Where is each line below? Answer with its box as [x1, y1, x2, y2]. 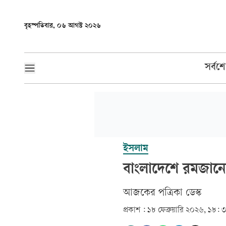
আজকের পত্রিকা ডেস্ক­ [123, 188, 202, 199]
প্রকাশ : [123, 206, 145, 215]
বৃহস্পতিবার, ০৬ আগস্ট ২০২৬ [24, 22, 101, 30]
